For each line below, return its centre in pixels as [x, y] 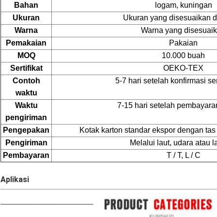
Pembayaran [26, 155]
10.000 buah [183, 56]
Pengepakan [26, 130]
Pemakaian [26, 43]
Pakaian [183, 43]
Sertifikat [26, 68]
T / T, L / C [183, 155]
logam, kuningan [183, 5]
